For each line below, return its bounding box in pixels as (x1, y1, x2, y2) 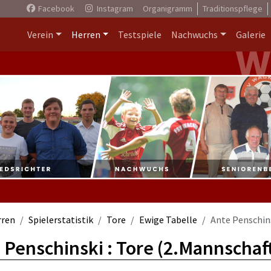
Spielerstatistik (28, 214, 93, 226)
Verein (27, 28, 53, 41)
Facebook (36, 3, 74, 14)
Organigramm (142, 3, 192, 14)
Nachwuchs (171, 28, 218, 41)
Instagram (94, 3, 133, 14)
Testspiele (118, 28, 162, 41)
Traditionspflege (202, 3, 263, 14)
